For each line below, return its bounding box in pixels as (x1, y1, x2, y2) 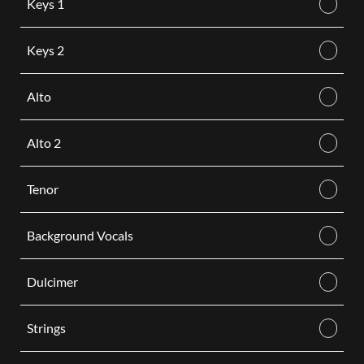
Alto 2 (26, 135, 61, 150)
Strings (26, 320, 66, 336)
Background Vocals (26, 227, 133, 243)
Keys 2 (26, 42, 64, 58)
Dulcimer (26, 274, 78, 289)
